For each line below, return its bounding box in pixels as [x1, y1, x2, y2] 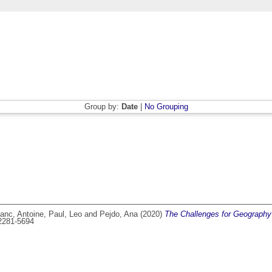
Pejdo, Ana [100, 209, 138, 219]
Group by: [84, 102, 121, 112]
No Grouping [144, 102, 188, 112]
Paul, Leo [49, 209, 82, 219]
